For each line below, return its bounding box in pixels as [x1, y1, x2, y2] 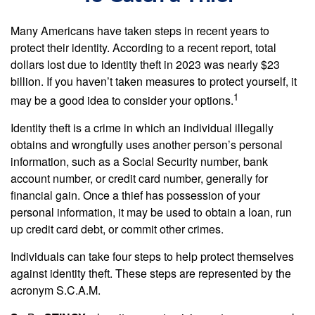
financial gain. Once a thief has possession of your [11, 187, 260, 204]
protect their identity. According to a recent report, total [11, 39, 276, 56]
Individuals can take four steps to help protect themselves [11, 248, 294, 265]
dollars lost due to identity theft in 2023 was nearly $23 [11, 56, 280, 72]
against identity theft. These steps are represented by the [11, 265, 291, 282]
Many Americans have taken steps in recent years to [11, 22, 269, 39]
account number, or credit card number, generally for [11, 170, 268, 187]
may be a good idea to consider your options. [11, 92, 233, 109]
